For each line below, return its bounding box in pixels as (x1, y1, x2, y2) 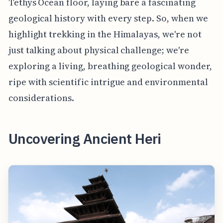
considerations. (8, 91, 75, 104)
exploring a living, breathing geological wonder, (8, 59, 212, 72)
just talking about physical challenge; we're (8, 43, 189, 56)
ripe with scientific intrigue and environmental (8, 75, 208, 88)
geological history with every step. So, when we (8, 11, 208, 24)
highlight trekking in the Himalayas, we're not (8, 27, 202, 40)
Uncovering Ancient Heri (8, 129, 161, 148)
